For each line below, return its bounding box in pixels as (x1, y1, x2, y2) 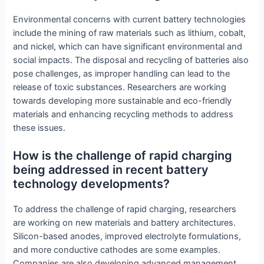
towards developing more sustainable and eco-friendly (13, 95, 232, 106)
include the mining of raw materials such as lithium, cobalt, (13, 27, 246, 38)
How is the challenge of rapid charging (13, 148, 233, 163)
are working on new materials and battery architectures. (13, 217, 236, 228)
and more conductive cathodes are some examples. (13, 244, 221, 255)
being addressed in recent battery (13, 162, 209, 177)
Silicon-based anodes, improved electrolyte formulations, (13, 230, 242, 242)
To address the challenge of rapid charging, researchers (13, 203, 237, 214)
